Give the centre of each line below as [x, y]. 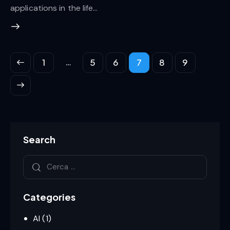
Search [39, 139]
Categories [49, 197]
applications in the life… [54, 8]
